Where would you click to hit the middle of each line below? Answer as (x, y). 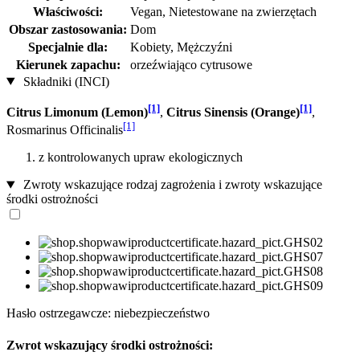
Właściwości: (68, 11)
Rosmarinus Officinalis (65, 130)
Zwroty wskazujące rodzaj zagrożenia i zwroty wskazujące (171, 185)
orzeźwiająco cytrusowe (191, 64)
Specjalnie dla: (68, 47)
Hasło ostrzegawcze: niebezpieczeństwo (108, 313)
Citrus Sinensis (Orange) (233, 112)
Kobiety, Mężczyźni (181, 47)
